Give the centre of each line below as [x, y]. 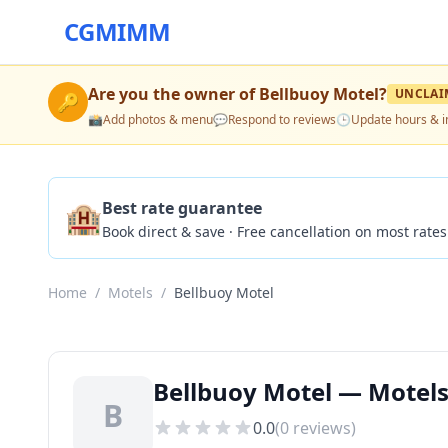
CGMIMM [117, 31]
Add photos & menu [158, 119]
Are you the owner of [173, 94]
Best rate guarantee [182, 208]
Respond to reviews [282, 119]
